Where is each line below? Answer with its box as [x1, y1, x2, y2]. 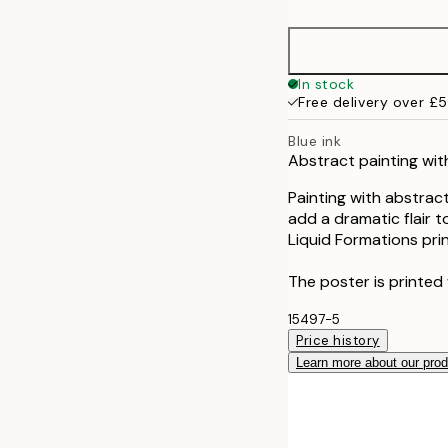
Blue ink [288, 131, 342, 150]
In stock [298, 75, 355, 93]
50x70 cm [336, 8, 411, 25]
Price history [296, 331, 380, 349]
